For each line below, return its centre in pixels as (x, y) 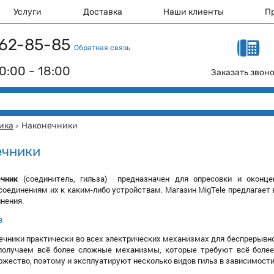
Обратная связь (102, 48)
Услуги (28, 12)
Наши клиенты (194, 12)
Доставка (102, 12)
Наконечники (50, 126)
